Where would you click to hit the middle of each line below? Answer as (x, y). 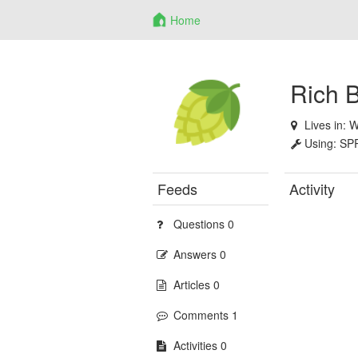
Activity (312, 189)
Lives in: (327, 125)
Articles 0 (197, 284)
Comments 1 (206, 315)
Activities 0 (201, 345)
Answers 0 (200, 254)
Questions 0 (204, 224)
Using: (322, 143)
